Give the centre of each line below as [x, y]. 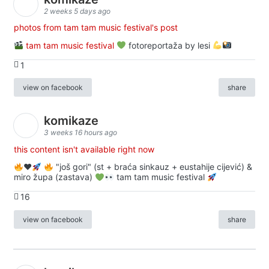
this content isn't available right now [84, 149]
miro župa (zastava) [54, 177]
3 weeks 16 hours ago [80, 133]
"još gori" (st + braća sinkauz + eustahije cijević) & [153, 167]
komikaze [73, 121]
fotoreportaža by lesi [169, 45]
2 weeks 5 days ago [77, 11]
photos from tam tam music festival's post [96, 27]
